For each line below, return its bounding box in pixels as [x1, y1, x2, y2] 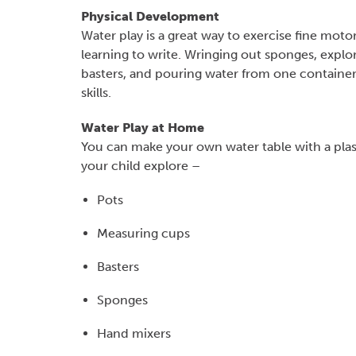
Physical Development [81, 9, 219, 24]
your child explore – [81, 158, 200, 173]
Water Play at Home [81, 120, 204, 135]
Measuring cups [97, 226, 190, 241]
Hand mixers [97, 326, 171, 341]
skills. [81, 85, 111, 100]
